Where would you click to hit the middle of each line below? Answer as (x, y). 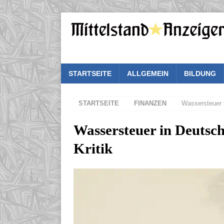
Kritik (93, 149)
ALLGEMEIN (148, 74)
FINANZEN (150, 103)
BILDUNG (200, 74)
